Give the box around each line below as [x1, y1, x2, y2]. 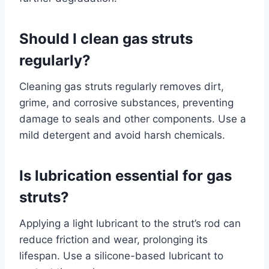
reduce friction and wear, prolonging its [19, 233, 208, 246]
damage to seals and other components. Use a [19, 112, 246, 125]
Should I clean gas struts [19, 29, 193, 47]
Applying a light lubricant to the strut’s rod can [19, 217, 241, 229]
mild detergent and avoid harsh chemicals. [19, 128, 225, 141]
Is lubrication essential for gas [19, 166, 232, 184]
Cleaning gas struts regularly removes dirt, [19, 80, 224, 92]
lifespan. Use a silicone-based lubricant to [19, 249, 223, 262]
